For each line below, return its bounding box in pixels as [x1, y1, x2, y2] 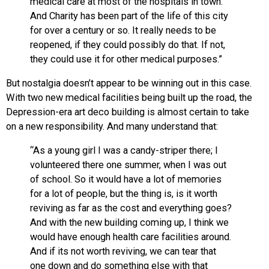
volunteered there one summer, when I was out [30, 159, 226, 171]
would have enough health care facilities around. [30, 231, 231, 243]
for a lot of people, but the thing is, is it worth [30, 188, 217, 200]
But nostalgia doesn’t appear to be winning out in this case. [6, 77, 252, 89]
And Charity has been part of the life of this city [30, 10, 228, 22]
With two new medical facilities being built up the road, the [6, 91, 252, 103]
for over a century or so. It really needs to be [30, 24, 216, 36]
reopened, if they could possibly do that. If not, [30, 38, 225, 50]
